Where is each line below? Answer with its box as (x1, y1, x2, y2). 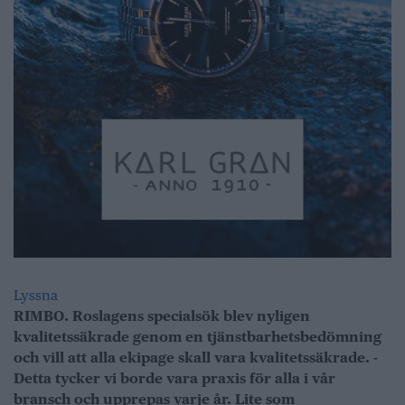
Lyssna (14, 287, 58, 305)
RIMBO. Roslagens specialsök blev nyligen (14, 307, 310, 325)
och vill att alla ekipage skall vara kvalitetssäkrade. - (14, 349, 378, 367)
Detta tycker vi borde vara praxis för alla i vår (14, 370, 335, 388)
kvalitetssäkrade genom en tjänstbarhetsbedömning (14, 328, 381, 346)
